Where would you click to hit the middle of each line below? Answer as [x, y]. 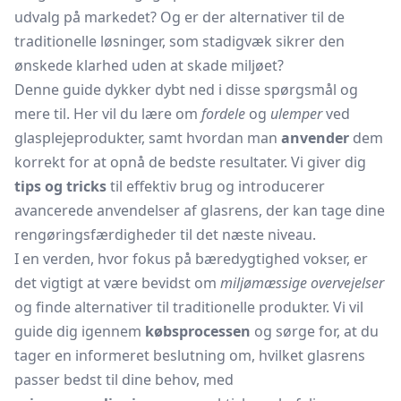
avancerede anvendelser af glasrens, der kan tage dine [200, 210]
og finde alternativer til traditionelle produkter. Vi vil [189, 307]
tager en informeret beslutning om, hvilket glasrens [190, 355]
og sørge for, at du [315, 331]
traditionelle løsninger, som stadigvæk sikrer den [179, 41]
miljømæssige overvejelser [302, 283]
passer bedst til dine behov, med [124, 380]
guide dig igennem [80, 331]
